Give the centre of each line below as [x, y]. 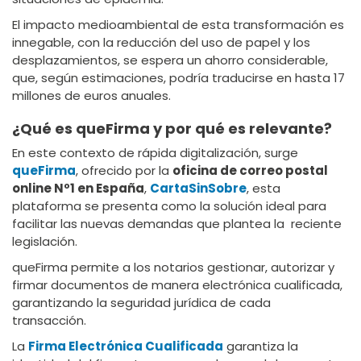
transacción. [51, 321]
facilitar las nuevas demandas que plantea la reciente [177, 224]
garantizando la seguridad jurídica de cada [141, 303]
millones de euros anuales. [91, 96]
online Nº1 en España [78, 189]
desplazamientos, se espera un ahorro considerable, [170, 60]
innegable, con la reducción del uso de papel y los [161, 43]
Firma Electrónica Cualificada [126, 346]
